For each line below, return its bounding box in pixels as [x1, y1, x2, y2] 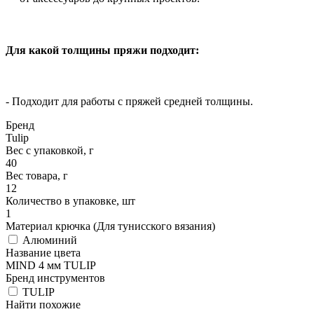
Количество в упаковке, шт [6, 195, 135, 207]
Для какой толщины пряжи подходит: [6, 43, 199, 56]
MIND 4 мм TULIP [6, 259, 96, 272]
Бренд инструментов [6, 272, 105, 285]
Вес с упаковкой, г [6, 144, 94, 157]
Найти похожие [6, 299, 81, 311]
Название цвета [6, 247, 81, 259]
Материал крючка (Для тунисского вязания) [6, 220, 215, 233]
